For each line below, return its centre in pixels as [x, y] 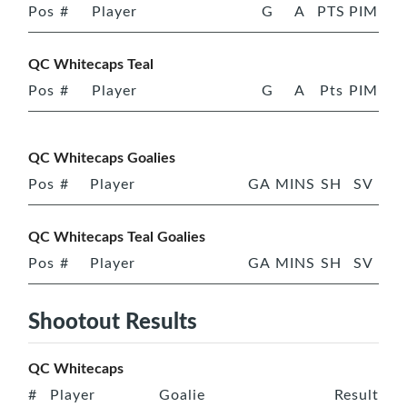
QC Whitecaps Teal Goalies [117, 235]
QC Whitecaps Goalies [102, 156]
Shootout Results [113, 319]
